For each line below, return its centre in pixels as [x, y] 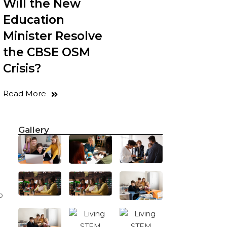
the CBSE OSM [47, 52]
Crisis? [22, 68]
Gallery [34, 130]
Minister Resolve [53, 36]
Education [34, 20]
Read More [25, 93]
